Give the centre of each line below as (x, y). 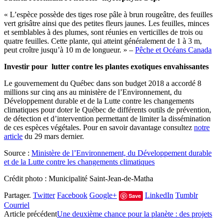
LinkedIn (159, 195)
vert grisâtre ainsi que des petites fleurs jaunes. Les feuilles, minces (107, 24)
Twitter (44, 195)
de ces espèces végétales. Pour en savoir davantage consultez (99, 128)
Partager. (17, 195)
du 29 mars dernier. (53, 137)
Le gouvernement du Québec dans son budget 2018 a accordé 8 (103, 83)
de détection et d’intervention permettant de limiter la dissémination (107, 119)
